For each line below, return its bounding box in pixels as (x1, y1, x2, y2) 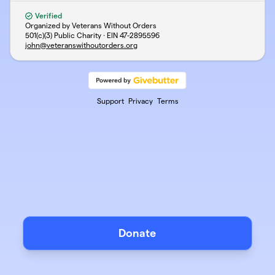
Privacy (128, 97, 153, 105)
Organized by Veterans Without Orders (25, 21, 157, 29)
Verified (33, 12, 62, 20)
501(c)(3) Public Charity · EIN (25, 31, 120, 39)
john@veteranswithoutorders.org (25, 41, 137, 49)
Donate (118, 227, 157, 239)
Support (96, 97, 124, 105)
